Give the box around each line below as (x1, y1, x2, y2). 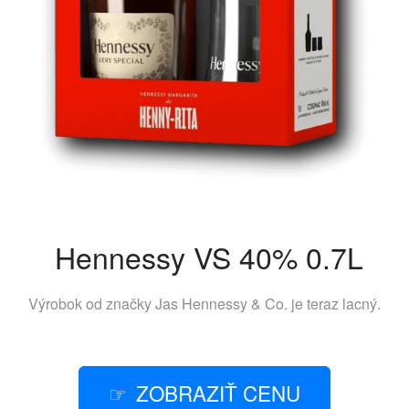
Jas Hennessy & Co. (155, 293, 288, 315)
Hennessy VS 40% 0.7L (55, 236, 363, 278)
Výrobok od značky (28, 293, 155, 315)
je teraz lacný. (288, 293, 381, 315)
